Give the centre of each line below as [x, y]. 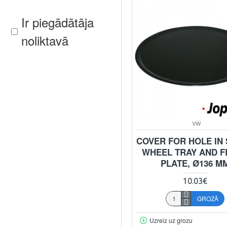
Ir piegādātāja [58, 22]
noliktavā [45, 40]
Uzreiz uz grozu [171, 220]
